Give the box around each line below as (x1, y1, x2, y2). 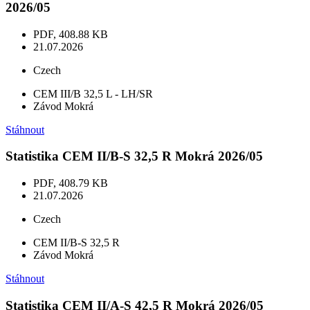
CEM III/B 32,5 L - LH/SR (33, 87, 153, 100)
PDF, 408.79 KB (33, 177, 108, 190)
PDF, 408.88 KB (33, 28, 108, 40)
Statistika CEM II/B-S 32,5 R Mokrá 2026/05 (6, 149, 263, 164)
